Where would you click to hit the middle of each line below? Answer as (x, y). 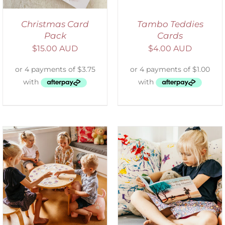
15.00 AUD (58, 48)
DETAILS (66, 185)
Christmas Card (55, 24)
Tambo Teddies (170, 24)
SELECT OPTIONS (59, 175)
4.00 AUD (173, 48)
